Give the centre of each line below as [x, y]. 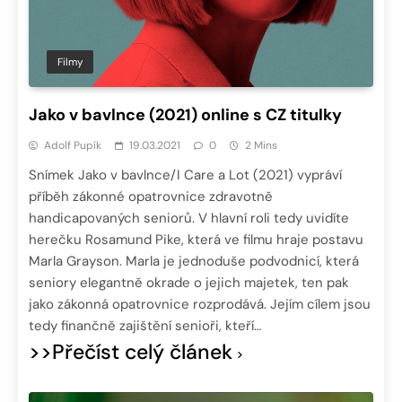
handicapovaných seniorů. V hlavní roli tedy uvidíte [189, 218]
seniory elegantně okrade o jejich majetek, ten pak [189, 283]
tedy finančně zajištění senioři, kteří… [145, 326]
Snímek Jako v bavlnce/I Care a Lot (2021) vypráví [185, 175]
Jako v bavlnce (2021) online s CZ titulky [185, 115]
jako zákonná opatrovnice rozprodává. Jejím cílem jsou [200, 305]
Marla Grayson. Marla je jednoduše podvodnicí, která [194, 262]
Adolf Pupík [73, 146]
